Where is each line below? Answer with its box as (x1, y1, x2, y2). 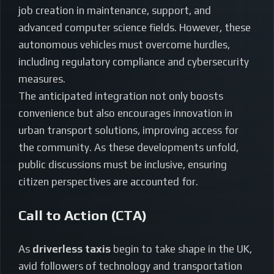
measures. (18, 73, 65, 86)
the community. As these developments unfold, (18, 141, 239, 154)
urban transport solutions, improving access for (18, 124, 239, 137)
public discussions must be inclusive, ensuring (18, 158, 227, 171)
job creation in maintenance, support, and (18, 4, 211, 17)
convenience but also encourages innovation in (18, 107, 232, 120)
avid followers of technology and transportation (18, 260, 242, 273)
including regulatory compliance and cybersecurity (18, 56, 249, 68)
